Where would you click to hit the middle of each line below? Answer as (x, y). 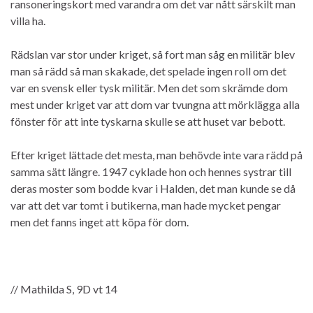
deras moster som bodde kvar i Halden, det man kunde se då (153, 189)
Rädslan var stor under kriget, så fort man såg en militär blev (153, 54)
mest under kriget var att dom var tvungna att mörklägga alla (155, 105)
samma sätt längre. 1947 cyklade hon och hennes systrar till (151, 172)
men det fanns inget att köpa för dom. (100, 222)
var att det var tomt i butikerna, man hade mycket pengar (146, 205)
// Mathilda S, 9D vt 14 (64, 289)
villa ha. (28, 21)
